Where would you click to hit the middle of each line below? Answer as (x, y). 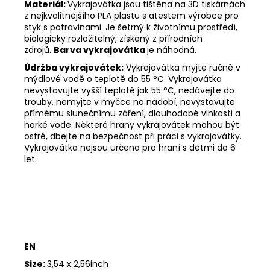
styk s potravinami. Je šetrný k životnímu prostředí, (131, 27)
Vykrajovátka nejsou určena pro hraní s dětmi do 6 (130, 147)
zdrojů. (39, 50)
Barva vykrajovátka (100, 50)
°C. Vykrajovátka (187, 79)
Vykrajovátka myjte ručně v (182, 67)
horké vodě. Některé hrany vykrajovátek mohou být (132, 124)
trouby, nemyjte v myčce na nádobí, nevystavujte (130, 102)
